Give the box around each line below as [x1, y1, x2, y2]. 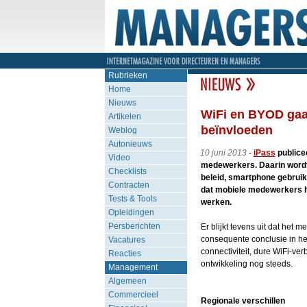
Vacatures [108, 235, 145, 245]
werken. [200, 197, 232, 207]
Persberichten [108, 221, 160, 231]
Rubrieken [108, 71, 147, 80]
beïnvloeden [200, 123, 273, 137]
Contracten [108, 180, 149, 190]
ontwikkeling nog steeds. [200, 259, 295, 269]
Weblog [108, 125, 137, 135]
